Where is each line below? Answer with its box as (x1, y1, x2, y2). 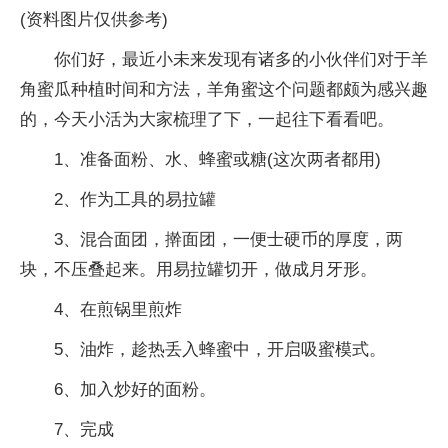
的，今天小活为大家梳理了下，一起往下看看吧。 (20, 109, 394, 129)
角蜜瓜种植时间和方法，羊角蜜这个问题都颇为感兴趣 (20, 79, 428, 99)
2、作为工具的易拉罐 (54, 189, 216, 209)
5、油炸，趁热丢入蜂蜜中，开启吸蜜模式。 (54, 339, 386, 359)
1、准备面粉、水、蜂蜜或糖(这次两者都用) (54, 149, 381, 169)
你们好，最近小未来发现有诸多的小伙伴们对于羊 (54, 49, 428, 69)
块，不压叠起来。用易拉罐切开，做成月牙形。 (20, 259, 377, 279)
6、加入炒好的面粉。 (54, 379, 216, 399)
